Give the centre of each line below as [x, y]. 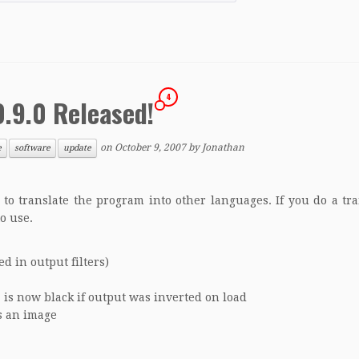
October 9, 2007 [150, 148]
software [32, 148]
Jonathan [223, 148]
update [77, 148]
